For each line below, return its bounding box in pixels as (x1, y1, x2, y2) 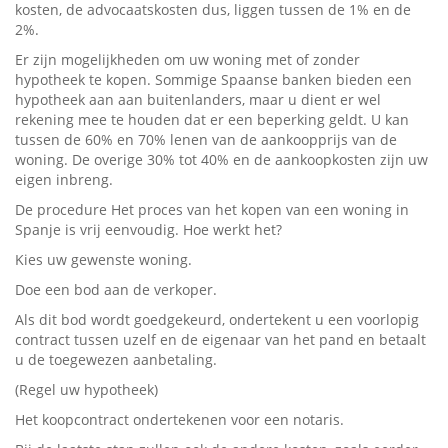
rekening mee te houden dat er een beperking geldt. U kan (15, 109, 409, 129)
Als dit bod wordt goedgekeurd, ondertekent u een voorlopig (15, 309, 419, 329)
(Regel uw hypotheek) (15, 379, 162, 399)
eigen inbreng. (15, 169, 113, 189)
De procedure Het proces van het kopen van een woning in (15, 199, 409, 219)
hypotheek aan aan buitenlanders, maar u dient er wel (15, 89, 381, 109)
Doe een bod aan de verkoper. (15, 279, 217, 299)
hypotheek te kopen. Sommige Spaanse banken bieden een (15, 69, 412, 89)
